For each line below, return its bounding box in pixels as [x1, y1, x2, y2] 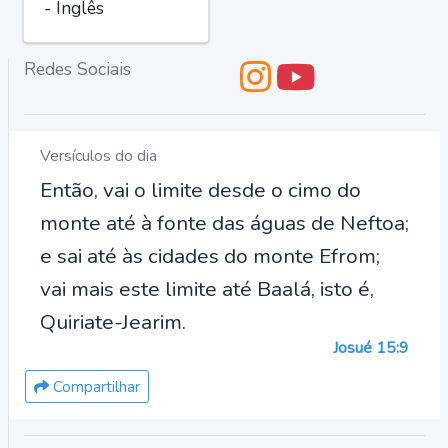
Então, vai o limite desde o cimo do [40, 176, 361, 204]
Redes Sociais [24, 57, 131, 81]
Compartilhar [49, 376, 140, 397]
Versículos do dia [40, 145, 157, 167]
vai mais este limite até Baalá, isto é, [40, 275, 374, 303]
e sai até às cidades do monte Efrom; [40, 242, 380, 270]
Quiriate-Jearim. [40, 308, 186, 336]
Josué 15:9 [333, 337, 409, 359]
